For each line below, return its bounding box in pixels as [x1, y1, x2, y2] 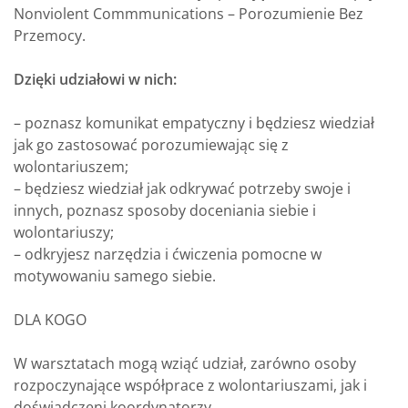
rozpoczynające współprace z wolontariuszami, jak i [14, 375, 367, 395]
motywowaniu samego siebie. [14, 266, 216, 286]
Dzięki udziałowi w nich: [14, 69, 177, 89]
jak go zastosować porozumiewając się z [14, 135, 289, 155]
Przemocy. [14, 25, 86, 46]
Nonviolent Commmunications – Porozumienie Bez [14, 4, 363, 24]
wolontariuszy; [14, 222, 114, 242]
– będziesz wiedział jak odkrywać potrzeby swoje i [14, 178, 351, 199]
